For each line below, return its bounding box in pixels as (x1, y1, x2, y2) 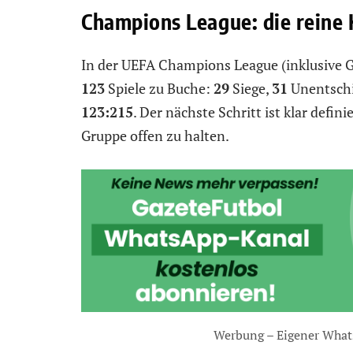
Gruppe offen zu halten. (81, 126, 229, 146)
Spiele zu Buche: (105, 79, 214, 98)
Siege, (229, 79, 272, 98)
